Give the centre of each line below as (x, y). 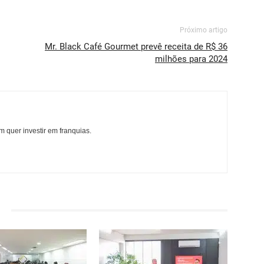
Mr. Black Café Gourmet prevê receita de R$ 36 (136, 47)
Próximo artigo (204, 30)
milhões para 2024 (191, 59)
